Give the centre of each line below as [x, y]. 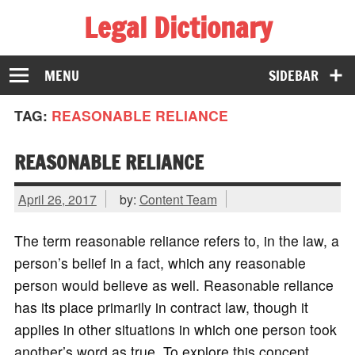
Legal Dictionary [177, 27]
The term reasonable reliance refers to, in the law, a [176, 241]
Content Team [178, 198]
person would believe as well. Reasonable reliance [174, 285]
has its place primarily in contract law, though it [161, 307]
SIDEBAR [294, 75]
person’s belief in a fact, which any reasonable [160, 263]
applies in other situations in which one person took [175, 330]
